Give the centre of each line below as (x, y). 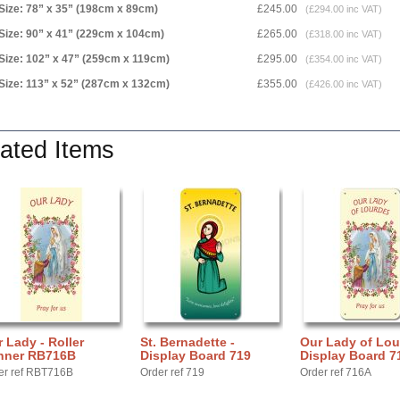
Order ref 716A (336, 372)
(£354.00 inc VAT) (341, 59)
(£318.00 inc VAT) (341, 34)
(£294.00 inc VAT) (341, 9)
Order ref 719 (172, 372)
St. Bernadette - (187, 342)
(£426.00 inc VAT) (341, 84)
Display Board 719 (196, 355)
